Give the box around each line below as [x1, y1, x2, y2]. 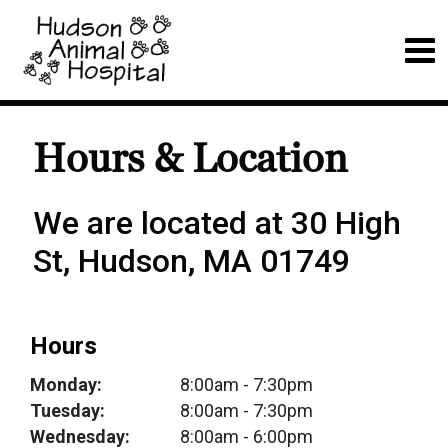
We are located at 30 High [33, 204, 401, 242]
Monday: [30, 374, 102, 395]
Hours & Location [33, 134, 348, 185]
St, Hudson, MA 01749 [33, 242, 350, 280]
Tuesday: [30, 400, 105, 421]
